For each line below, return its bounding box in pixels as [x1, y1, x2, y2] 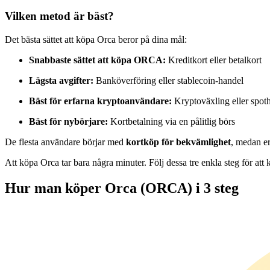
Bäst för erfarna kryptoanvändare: [29, 95, 174, 106]
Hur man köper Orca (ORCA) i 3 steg [5, 180, 239, 196]
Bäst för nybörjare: [29, 116, 110, 127]
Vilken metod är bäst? [5, 10, 114, 23]
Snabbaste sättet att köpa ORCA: [29, 54, 168, 65]
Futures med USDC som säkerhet [29, 8, 157, 18]
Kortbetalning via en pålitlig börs [110, 116, 235, 127]
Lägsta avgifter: [29, 75, 96, 86]
